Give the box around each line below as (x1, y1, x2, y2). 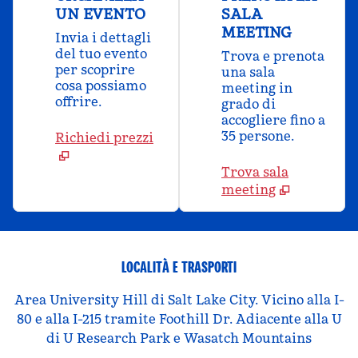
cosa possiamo (55, 78, 146, 93)
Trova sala (221, 164, 288, 180)
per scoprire (55, 62, 135, 78)
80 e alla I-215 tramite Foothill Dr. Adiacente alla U (16, 311, 342, 327)
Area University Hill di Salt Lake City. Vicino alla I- (14, 292, 344, 308)
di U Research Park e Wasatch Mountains (46, 330, 312, 346)
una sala (221, 64, 275, 80)
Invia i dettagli (55, 30, 151, 46)
